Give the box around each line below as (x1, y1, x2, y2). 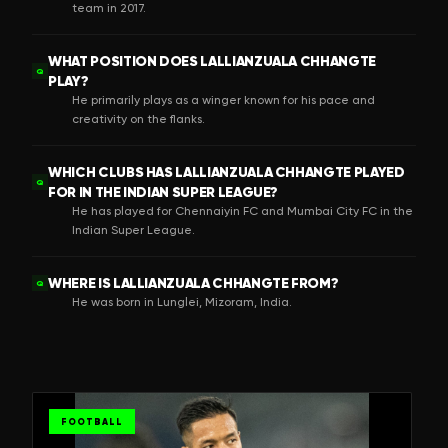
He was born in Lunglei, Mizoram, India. (72, 294, 292, 309)
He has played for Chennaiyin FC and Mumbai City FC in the (72, 203, 413, 218)
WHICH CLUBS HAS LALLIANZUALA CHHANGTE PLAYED (48, 162, 405, 181)
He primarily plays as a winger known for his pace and (72, 92, 375, 107)
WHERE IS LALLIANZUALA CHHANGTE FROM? (48, 273, 339, 292)
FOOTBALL (61, 415, 123, 427)
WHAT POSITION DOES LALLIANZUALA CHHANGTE (48, 51, 376, 70)
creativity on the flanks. (72, 111, 205, 126)
